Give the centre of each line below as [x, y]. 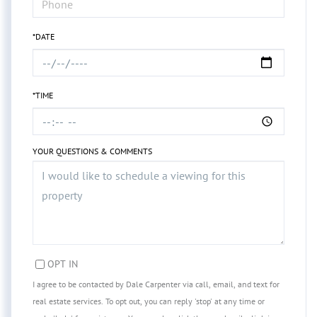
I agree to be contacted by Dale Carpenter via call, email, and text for [156, 284]
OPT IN [63, 264]
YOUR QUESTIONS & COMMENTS [92, 151]
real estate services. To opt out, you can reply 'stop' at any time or [149, 301]
